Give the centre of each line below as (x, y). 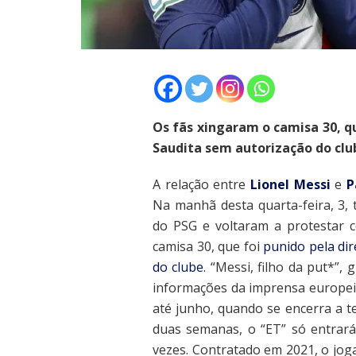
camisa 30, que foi (208, 247)
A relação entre (201, 185)
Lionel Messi (290, 185)
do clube (178, 267)
